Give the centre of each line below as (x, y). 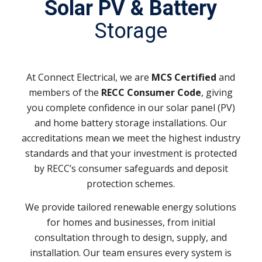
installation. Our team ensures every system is (131, 253)
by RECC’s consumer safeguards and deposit (131, 169)
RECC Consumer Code (151, 93)
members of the (65, 93)
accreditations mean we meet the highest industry (131, 138)
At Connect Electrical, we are (89, 77)
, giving (217, 93)
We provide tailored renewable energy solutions (131, 207)
